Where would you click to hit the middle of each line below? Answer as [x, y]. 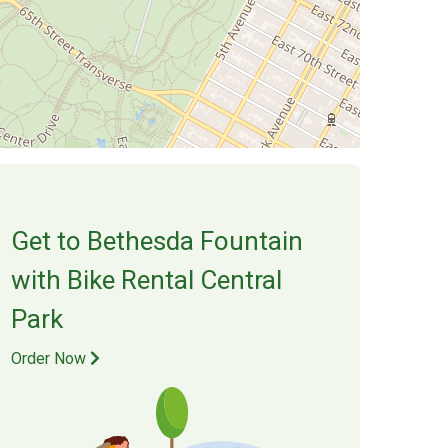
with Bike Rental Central [146, 279]
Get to [48, 240]
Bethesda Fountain [194, 240]
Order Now [50, 358]
